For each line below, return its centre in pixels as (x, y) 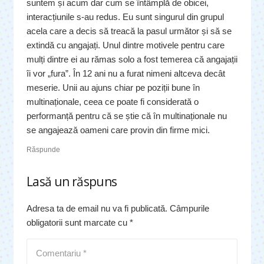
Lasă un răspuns (73, 181)
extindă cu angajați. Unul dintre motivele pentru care (126, 45)
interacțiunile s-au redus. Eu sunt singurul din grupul (125, 16)
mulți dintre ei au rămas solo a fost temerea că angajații (132, 59)
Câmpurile (189, 208)
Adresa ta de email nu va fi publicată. (97, 208)
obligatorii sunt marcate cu (78, 222)
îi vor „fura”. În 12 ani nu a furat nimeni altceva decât (126, 73)
